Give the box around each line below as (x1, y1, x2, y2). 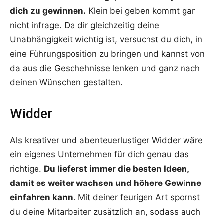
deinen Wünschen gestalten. (10, 77, 123, 88)
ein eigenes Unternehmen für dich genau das (10, 149, 189, 160)
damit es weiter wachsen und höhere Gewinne (10, 178, 201, 188)
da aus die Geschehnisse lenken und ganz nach (10, 63, 200, 74)
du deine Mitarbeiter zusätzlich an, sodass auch (10, 207, 200, 217)
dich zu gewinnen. (10, 6, 86, 16)
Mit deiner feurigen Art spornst (75, 192, 200, 203)
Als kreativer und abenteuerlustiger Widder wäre (10, 135, 203, 146)
